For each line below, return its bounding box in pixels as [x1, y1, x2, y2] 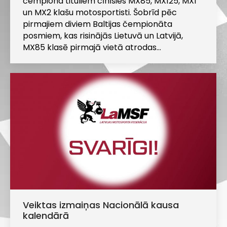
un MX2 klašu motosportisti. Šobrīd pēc [23, 6, 177, 18]
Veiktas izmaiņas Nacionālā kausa [23, 198, 179, 211]
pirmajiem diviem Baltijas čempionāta [23, 18, 172, 30]
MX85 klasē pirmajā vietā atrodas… [23, 41, 161, 53]
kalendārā [23, 209, 69, 222]
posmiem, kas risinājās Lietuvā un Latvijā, [23, 29, 183, 42]
